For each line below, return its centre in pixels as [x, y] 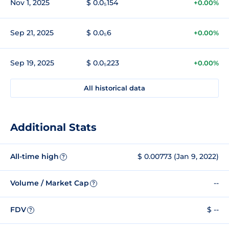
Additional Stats [53, 127]
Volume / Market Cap [50, 183]
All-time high [35, 157]
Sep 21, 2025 [32, 32]
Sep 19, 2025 [32, 63]
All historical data [114, 88]
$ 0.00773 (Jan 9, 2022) [178, 157]
